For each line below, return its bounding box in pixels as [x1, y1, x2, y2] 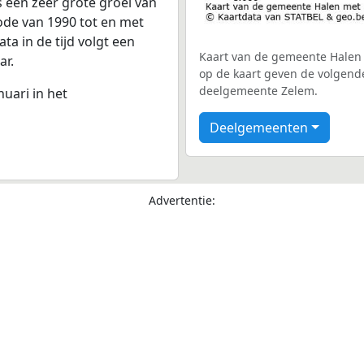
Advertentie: [149, 192, 215, 208]
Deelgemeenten [210, 119, 308, 136]
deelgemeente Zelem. [199, 83, 318, 98]
